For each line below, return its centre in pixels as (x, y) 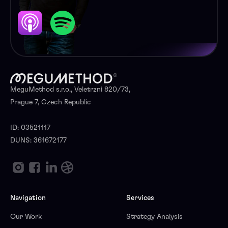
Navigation (28, 198)
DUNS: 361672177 (38, 141)
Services (140, 198)
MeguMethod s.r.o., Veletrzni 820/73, (70, 90)
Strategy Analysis (154, 217)
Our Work (26, 217)
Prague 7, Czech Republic (51, 103)
